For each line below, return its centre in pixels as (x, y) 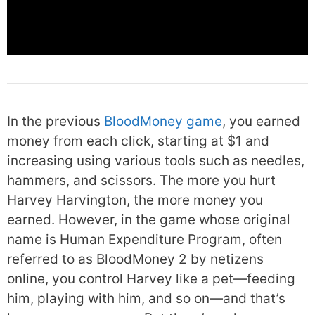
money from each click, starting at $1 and (138, 141)
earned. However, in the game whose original (149, 220)
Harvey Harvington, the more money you (135, 200)
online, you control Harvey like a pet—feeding (151, 279)
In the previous (56, 121)
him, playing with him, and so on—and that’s (146, 298)
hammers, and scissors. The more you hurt (141, 180)
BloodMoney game (163, 121)
